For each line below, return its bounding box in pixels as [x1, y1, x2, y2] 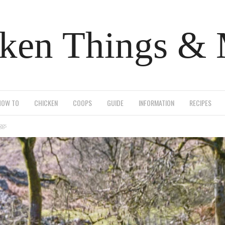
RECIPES [189, 97, 211, 108]
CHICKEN [34, 97, 58, 108]
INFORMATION [139, 97, 174, 108]
